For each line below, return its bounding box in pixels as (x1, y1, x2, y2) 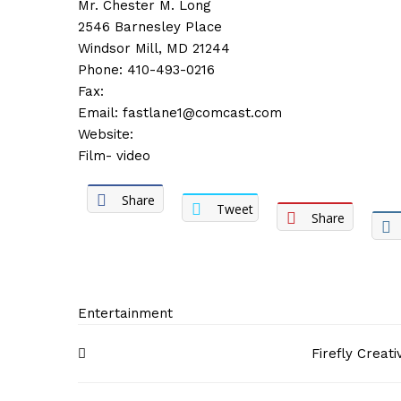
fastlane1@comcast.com (123, 105, 282, 121)
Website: (78, 126, 133, 142)
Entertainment (78, 305, 173, 321)
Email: (78, 105, 123, 121)
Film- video (78, 148, 150, 164)
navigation (77, 362, 212, 396)
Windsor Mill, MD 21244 (78, 40, 230, 56)
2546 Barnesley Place (78, 19, 222, 35)
